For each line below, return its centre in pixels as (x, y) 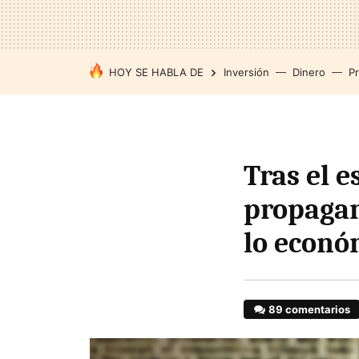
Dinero (309, 72)
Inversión (246, 72)
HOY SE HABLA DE (156, 72)
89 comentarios (310, 309)
